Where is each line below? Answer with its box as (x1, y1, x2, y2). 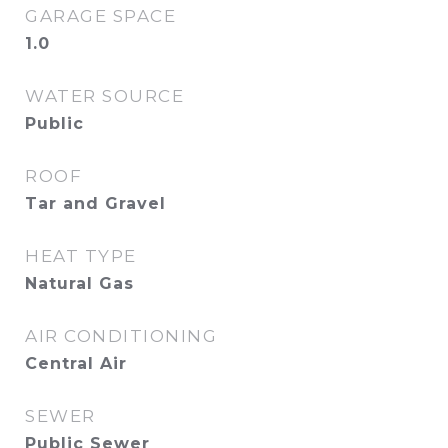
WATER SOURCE (25, 86, 184, 106)
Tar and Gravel (25, 194, 166, 213)
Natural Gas (25, 274, 134, 293)
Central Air (25, 354, 127, 373)
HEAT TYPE (25, 246, 137, 266)
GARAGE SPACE (25, 6, 176, 26)
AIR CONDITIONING (25, 326, 217, 346)
